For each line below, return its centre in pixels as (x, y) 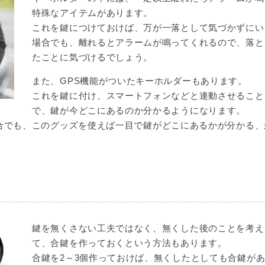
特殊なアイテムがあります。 (93, 13)
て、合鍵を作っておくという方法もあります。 (130, 243)
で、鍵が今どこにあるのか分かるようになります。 (139, 110)
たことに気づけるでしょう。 (93, 57)
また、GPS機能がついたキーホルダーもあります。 (140, 81)
